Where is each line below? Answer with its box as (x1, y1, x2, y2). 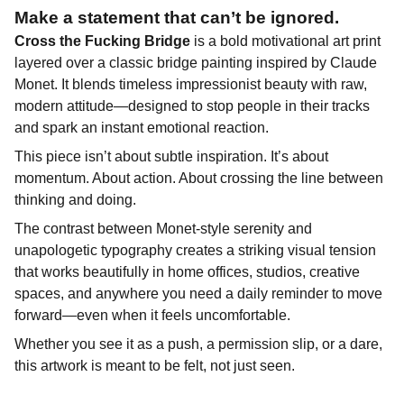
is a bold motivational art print (190, 33, 381, 49)
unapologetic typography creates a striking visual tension (14, 243, 376, 258)
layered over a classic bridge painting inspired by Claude (14, 55, 377, 70)
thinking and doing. (14, 192, 136, 207)
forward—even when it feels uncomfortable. (14, 308, 290, 323)
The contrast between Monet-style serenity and (14, 221, 312, 236)
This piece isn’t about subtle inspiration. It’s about (14, 149, 328, 164)
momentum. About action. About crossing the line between (14, 170, 383, 186)
